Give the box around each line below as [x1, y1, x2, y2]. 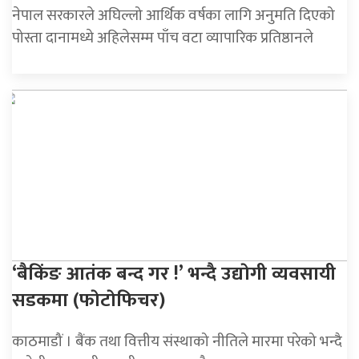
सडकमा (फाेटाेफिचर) [12, 284, 165, 317]
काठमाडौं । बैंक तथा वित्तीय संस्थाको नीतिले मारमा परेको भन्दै [12, 328, 342, 354]
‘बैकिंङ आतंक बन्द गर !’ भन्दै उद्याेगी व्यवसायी [12, 257, 336, 290]
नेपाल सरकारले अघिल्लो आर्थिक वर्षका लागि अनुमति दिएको [12, 2, 335, 29]
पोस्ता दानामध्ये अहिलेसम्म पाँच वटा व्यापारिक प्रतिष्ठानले [12, 25, 313, 51]
